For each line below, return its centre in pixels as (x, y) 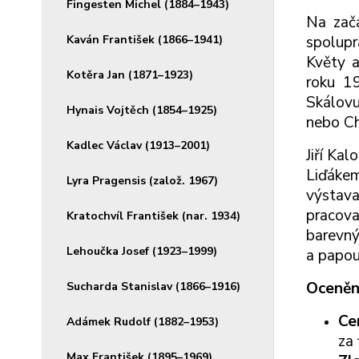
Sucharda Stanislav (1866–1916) (153, 286)
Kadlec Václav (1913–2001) (138, 145)
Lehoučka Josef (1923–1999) (142, 251)
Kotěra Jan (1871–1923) (130, 75)
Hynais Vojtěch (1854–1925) (142, 110)
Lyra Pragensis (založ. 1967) (142, 181)
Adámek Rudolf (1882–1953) (143, 322)
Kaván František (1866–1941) (145, 40)
